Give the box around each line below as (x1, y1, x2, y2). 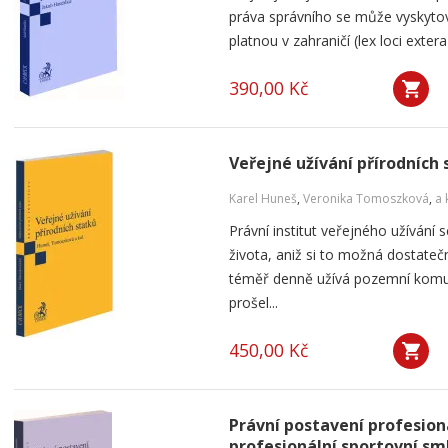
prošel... (229, 293, 278, 312)
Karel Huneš (229, 190, 297, 207)
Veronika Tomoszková (303, 190, 429, 207)
